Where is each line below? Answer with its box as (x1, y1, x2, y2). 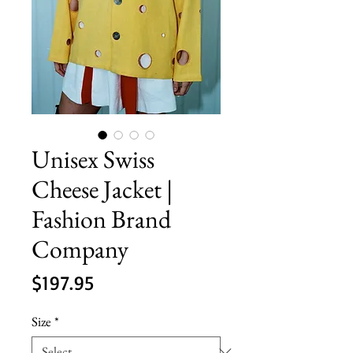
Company (32, 232, 128, 266)
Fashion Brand (32, 202, 171, 236)
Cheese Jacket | (32, 172, 173, 206)
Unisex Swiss (32, 142, 154, 176)
